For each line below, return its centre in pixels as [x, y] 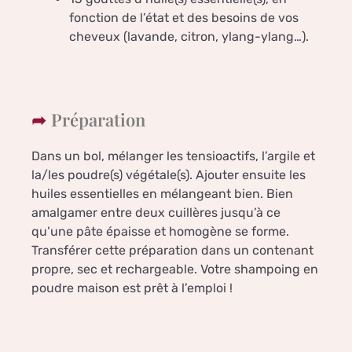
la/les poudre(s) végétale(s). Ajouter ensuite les [169, 175]
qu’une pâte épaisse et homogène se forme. [160, 232]
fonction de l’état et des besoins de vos [184, 18]
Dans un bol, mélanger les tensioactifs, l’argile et [173, 156]
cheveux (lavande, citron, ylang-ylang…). [189, 37]
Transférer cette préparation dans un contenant [172, 251]
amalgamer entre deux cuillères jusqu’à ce [156, 213]
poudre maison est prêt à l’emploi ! [132, 288]
